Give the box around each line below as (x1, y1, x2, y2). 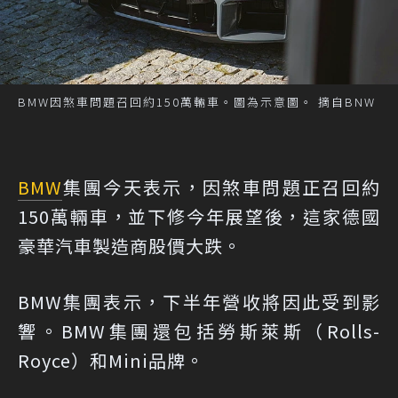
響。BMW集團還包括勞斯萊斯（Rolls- (18, 318, 380, 344)
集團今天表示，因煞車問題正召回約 (62, 174, 380, 200)
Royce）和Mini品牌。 (18, 347, 204, 373)
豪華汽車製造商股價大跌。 (18, 233, 242, 259)
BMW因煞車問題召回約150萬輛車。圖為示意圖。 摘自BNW (18, 93, 376, 110)
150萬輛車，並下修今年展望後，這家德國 (18, 203, 380, 229)
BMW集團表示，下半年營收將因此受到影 (18, 289, 380, 314)
